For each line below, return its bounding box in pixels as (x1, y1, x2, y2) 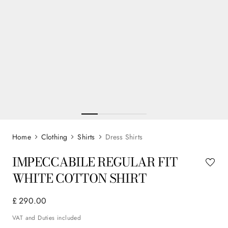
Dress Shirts (105, 131, 143, 142)
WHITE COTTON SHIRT (12, 168, 147, 188)
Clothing (41, 131, 68, 142)
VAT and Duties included (12, 213, 81, 222)
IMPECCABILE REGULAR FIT (12, 152, 178, 172)
